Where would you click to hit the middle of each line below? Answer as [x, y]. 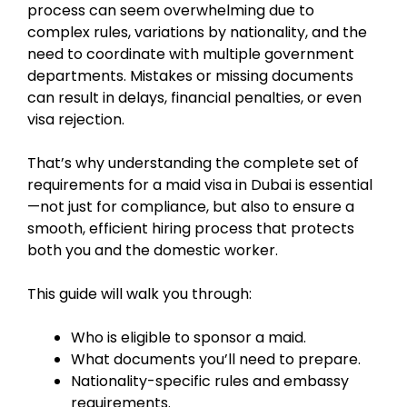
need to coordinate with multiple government [191, 54]
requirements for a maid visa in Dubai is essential [200, 184]
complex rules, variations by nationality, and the [197, 32]
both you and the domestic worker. [153, 250]
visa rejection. [76, 119]
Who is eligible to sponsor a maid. [189, 337]
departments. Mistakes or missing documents [190, 75]
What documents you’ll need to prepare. [216, 359]
